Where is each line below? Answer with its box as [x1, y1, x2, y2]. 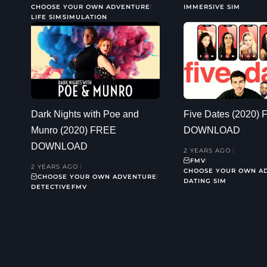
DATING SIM [184, 177, 226, 185]
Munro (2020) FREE [31, 125, 116, 136]
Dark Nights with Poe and [31, 109, 139, 120]
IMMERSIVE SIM [184, 2, 240, 11]
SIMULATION [63, 13, 107, 21]
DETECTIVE [31, 183, 71, 191]
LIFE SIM [31, 13, 62, 21]
